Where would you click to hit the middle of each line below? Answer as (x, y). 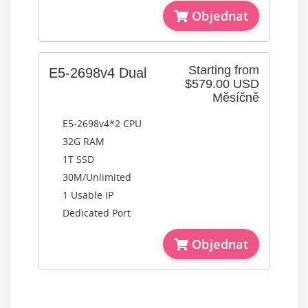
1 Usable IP (88, 195)
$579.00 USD (222, 84)
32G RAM (84, 141)
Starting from (224, 70)
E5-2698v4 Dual (98, 73)
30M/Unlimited (97, 177)
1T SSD (78, 159)
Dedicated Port (97, 213)
